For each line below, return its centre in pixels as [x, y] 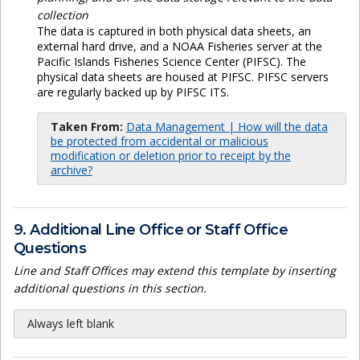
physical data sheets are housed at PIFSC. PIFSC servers [182, 77]
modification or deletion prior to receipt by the [170, 156]
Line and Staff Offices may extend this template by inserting [175, 271]
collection [62, 15]
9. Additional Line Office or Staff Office [151, 229]
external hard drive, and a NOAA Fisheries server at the [179, 47]
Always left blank [71, 324]
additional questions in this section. [110, 288]
